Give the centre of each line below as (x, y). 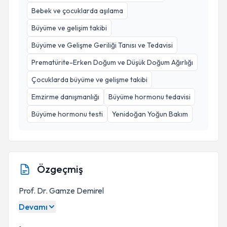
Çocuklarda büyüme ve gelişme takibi (89, 80)
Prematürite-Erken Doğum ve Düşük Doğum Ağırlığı (112, 62)
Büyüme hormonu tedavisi (149, 97)
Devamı (33, 207)
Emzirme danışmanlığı (65, 97)
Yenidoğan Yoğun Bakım (150, 114)
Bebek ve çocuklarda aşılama (77, 11)
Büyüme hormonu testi (67, 114)
